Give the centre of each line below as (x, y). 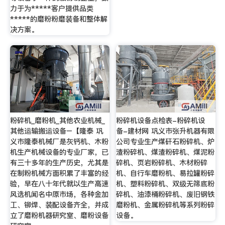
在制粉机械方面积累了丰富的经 (59, 173)
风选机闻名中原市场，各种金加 (59, 194)
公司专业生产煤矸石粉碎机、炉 (165, 141)
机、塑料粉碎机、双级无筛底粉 (165, 184)
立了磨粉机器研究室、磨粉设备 (59, 215)
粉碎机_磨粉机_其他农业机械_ (57, 120)
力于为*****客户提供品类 (51, 9)
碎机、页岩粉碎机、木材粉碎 (162, 162)
